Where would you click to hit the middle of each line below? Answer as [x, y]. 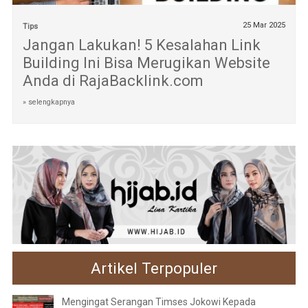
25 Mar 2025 [264, 25]
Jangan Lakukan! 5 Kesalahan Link [141, 45]
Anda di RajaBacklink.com [113, 81]
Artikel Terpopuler [154, 268]
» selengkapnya [48, 102]
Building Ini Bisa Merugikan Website [146, 63]
